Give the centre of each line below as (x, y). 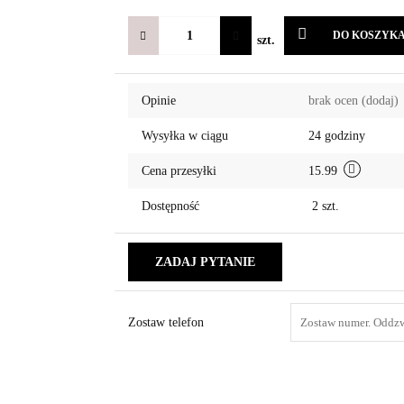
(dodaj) (380, 101)
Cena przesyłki (179, 171)
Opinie (158, 101)
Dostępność (170, 206)
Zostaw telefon (165, 322)
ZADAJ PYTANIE (205, 262)
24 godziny (336, 136)
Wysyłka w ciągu (184, 136)
